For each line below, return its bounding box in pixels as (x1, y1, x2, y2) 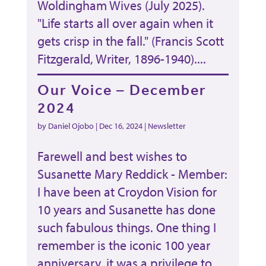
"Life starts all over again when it (37, 14, 213, 31)
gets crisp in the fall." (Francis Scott (37, 32, 224, 49)
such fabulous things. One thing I (37, 218, 216, 236)
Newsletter (147, 120, 186, 131)
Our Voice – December (37, 80, 207, 99)
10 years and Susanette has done (37, 201, 216, 218)
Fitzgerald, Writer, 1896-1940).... (37, 50, 206, 67)
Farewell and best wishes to (37, 147, 187, 164)
